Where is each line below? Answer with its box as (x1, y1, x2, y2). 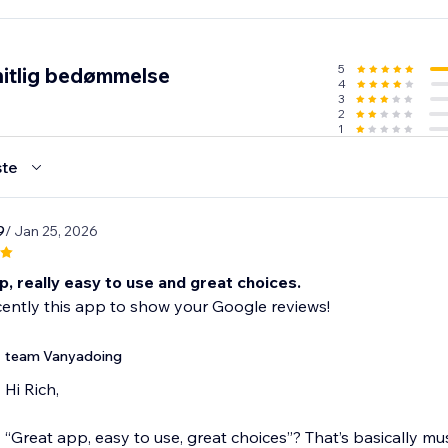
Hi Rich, (4, 379, 59, 400)
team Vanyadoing (4, 347, 122, 366)
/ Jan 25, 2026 (4, 222, 98, 241)
